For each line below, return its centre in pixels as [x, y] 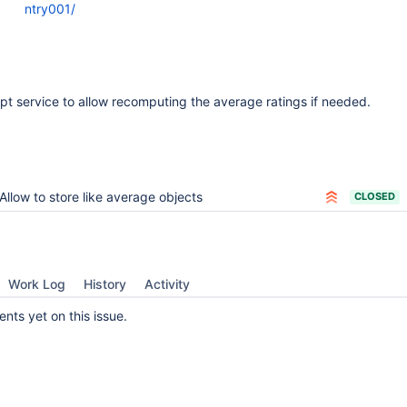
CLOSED [375, 196]
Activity [167, 284]
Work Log [37, 284]
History [105, 284]
